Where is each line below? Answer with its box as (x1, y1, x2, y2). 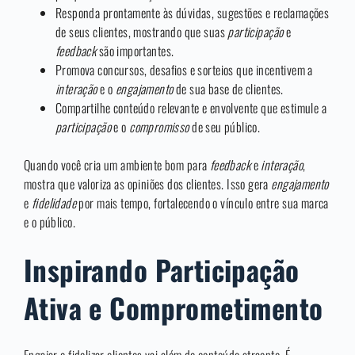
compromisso (129, 117, 189, 137)
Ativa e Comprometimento (24, 287, 323, 329)
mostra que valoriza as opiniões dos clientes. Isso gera (24, 174, 272, 194)
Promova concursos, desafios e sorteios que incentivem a (55, 60, 313, 80)
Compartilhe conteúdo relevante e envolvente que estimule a (55, 98, 327, 118)
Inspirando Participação (24, 249, 300, 291)
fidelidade (31, 193, 77, 213)
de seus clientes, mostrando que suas (55, 22, 228, 42)
